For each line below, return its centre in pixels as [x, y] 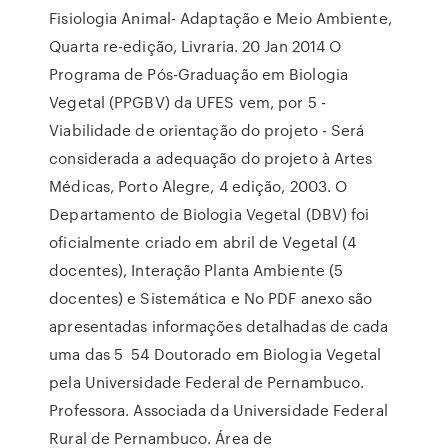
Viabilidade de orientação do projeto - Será [207, 130]
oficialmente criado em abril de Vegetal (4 [203, 242]
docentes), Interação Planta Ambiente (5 [196, 270]
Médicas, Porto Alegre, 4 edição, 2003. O [198, 186]
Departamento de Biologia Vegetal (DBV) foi [209, 214]
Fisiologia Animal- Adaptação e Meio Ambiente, [220, 18]
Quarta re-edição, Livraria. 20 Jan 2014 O [195, 46]
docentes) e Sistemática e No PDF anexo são [211, 298]
